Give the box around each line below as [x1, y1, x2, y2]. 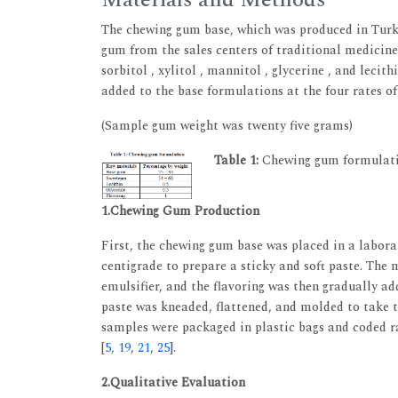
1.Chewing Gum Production [101, 201, 259, 220]
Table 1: [213, 151, 259, 170]
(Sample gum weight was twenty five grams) [101, 116, 353, 135]
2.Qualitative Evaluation [101, 372, 245, 392]
